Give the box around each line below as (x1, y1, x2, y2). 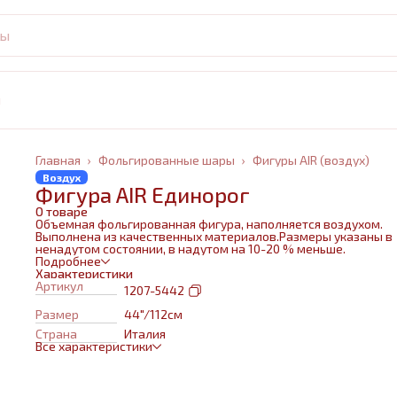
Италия (124, 326, 166, 341)
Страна (35, 326, 77, 341)
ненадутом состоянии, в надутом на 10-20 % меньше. (35, 241, 346, 256)
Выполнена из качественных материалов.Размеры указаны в (35, 229, 393, 244)
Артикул (35, 278, 83, 293)
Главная (35, 152, 81, 167)
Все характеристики (35, 339, 152, 354)
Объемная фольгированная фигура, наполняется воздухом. (35, 216, 383, 231)
